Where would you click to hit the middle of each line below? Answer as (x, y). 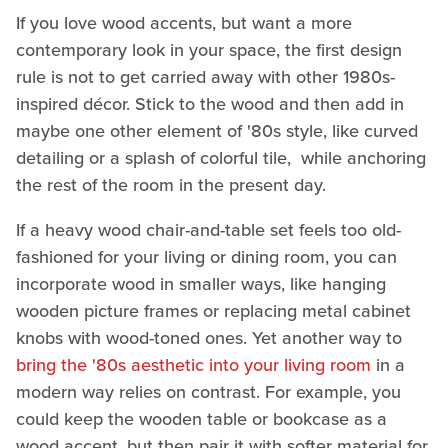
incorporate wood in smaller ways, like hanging (201, 283)
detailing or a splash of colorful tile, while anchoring (221, 157)
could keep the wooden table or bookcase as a (201, 418)
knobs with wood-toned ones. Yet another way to (209, 337)
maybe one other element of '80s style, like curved (217, 130)
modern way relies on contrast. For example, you (208, 391)
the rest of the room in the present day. (171, 184)
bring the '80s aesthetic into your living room (193, 364)
